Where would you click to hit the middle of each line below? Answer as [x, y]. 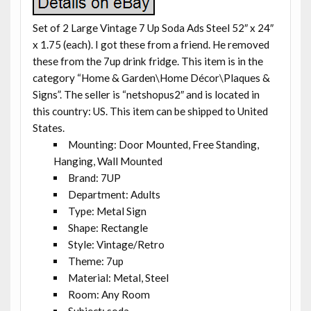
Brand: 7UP [95, 177]
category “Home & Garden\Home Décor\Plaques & [151, 77]
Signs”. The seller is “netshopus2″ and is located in [146, 94]
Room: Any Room [109, 294]
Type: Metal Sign [108, 211]
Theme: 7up [96, 261]
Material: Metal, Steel [119, 277]
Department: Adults [115, 194]
